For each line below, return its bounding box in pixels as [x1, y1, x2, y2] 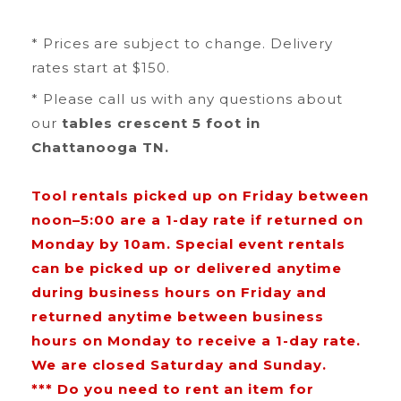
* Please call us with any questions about [30, 90, 343, 107]
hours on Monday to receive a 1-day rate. [30, 332, 361, 349]
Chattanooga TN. [30, 139, 169, 156]
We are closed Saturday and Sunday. [30, 356, 327, 373]
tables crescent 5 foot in [61, 115, 260, 132]
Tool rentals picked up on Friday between [30, 187, 369, 204]
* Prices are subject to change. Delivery [30, 35, 333, 52]
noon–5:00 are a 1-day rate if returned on [30, 211, 363, 228]
